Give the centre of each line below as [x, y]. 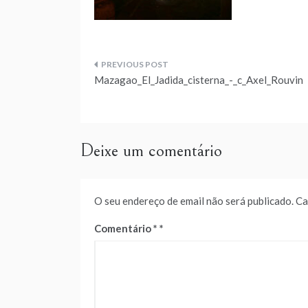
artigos [123, 134]
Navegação [142, 73]
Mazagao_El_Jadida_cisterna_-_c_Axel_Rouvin [199, 80]
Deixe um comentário [151, 151]
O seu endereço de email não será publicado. [194, 201]
